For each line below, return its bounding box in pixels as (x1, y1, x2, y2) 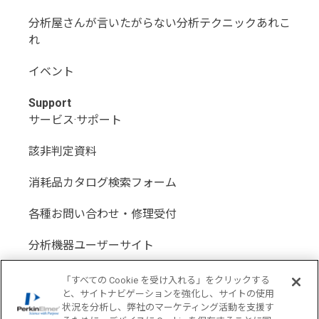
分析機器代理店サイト (28, 269, 142, 283)
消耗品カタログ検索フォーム (28, 175, 177, 189)
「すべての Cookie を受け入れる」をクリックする (62, 275, 271, 286)
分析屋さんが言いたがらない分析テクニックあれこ (28, 16, 291, 30)
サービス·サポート (28, 113, 122, 127)
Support (28, 95, 71, 110)
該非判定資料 (28, 144, 97, 158)
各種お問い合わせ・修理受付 (28, 206, 177, 221)
